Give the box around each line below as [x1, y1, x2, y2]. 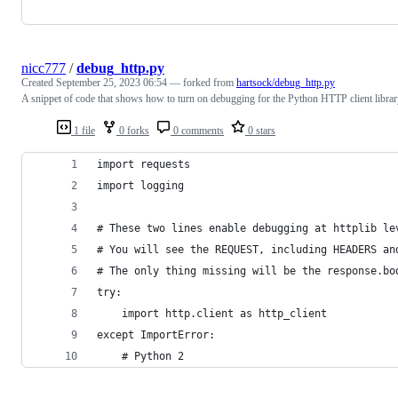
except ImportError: [97, 328, 215, 341]
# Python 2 [97, 349, 184, 362]
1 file [71, 123, 95, 137]
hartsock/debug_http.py [236, 76, 335, 89]
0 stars [245, 123, 275, 137]
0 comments [171, 123, 224, 137]
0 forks [116, 123, 149, 137]
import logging [97, 179, 184, 192]
